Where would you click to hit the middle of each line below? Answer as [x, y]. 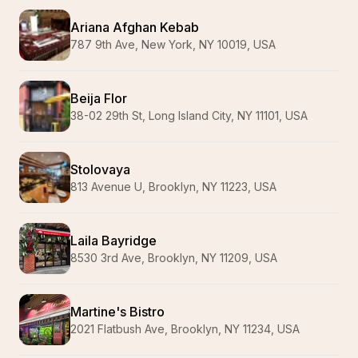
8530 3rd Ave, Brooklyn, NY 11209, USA [174, 258]
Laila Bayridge [113, 241]
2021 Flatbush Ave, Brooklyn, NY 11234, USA [185, 329]
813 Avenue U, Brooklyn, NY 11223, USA [173, 187]
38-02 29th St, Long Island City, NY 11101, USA [189, 115]
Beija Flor [99, 98]
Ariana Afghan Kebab [135, 27]
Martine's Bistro [117, 312]
